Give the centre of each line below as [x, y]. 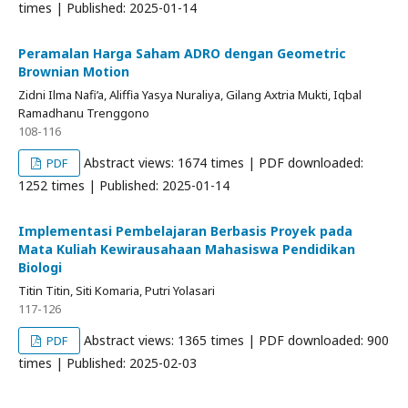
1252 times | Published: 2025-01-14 [124, 186]
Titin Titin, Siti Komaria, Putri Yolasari [117, 291]
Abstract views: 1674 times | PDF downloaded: [222, 163]
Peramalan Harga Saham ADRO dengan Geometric [182, 54]
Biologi [40, 268]
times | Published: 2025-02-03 [107, 363]
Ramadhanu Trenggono [84, 113]
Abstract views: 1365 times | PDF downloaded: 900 [235, 341]
